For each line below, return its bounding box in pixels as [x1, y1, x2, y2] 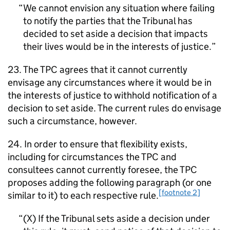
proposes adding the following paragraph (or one [8, 177, 212, 188]
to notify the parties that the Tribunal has [23, 15, 193, 27]
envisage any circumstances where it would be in [8, 76, 212, 88]
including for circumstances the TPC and [8, 151, 177, 163]
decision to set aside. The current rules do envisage [8, 102, 221, 114]
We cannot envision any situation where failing [23, 2, 215, 14]
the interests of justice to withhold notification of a [8, 89, 217, 101]
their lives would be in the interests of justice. [23, 41, 212, 52]
